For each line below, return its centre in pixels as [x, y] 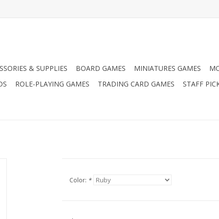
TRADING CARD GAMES [136, 84]
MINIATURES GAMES [167, 68]
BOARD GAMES [101, 68]
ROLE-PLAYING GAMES [52, 84]
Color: [78, 180]
